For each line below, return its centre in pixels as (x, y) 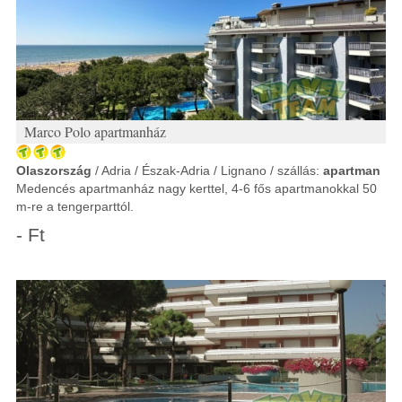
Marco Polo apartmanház (95, 131)
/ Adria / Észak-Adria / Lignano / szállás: (207, 170)
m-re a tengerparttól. (75, 206)
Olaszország (54, 170)
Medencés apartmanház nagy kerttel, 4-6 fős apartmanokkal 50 (197, 188)
